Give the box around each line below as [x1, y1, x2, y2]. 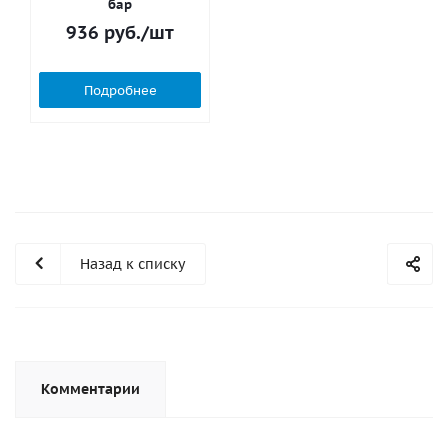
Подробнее [83, 81, 157, 99]
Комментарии [41, 380, 140, 398]
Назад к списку [80, 255, 185, 273]
